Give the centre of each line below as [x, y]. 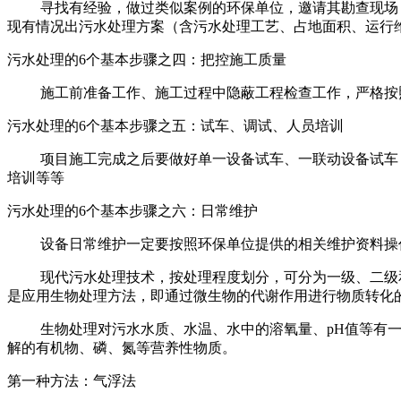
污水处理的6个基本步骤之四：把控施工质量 [147, 59]
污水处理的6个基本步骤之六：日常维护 [132, 210]
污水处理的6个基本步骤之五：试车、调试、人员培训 [175, 125]
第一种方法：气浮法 [72, 380]
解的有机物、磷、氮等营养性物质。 [122, 347]
